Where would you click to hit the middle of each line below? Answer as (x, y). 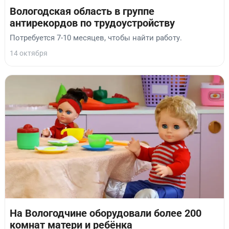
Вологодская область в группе (82, 12)
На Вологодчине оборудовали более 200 (106, 213)
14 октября (29, 53)
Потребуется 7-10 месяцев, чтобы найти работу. (96, 38)
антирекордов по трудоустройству (92, 24)
